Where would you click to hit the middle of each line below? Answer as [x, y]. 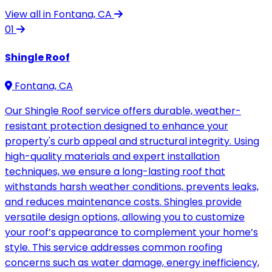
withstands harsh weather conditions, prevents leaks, [132, 186]
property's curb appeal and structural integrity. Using [132, 141]
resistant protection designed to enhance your [117, 126]
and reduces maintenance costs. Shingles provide [123, 202]
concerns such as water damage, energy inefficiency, [132, 262]
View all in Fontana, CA [59, 15]
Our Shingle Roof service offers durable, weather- [123, 110]
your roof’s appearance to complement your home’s [131, 232]
